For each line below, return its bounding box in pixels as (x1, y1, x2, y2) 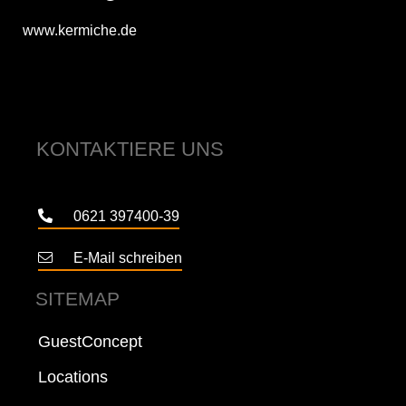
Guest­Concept (38, 332, 142, 351)
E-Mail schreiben (73, 249, 182, 266)
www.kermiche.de (23, 22, 137, 38)
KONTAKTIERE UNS (36, 137, 224, 160)
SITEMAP (35, 287, 120, 309)
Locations (38, 367, 108, 386)
